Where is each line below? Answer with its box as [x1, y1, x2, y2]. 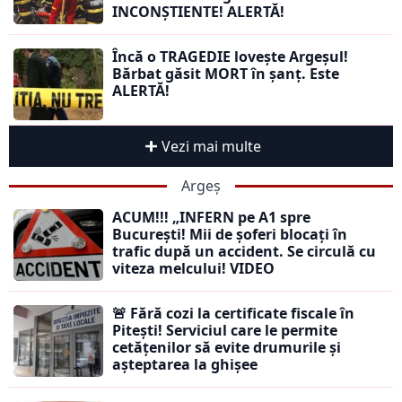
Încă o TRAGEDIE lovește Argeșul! [112, 47, 348, 67]
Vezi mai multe [161, 136, 261, 157]
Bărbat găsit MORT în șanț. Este [112, 64, 339, 84]
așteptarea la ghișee [112, 354, 258, 375]
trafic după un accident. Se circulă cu [112, 241, 376, 262]
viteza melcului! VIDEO [112, 258, 275, 279]
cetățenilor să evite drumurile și [112, 337, 341, 358]
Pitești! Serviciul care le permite [112, 320, 337, 341]
